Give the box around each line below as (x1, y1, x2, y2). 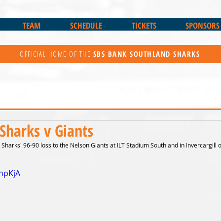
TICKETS (131, 20, 156, 31)
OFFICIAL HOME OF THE (20, 49, 93, 59)
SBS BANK (93, 49, 130, 59)
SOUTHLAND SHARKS (130, 49, 200, 59)
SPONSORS (185, 20, 220, 31)
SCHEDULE (70, 20, 102, 31)
